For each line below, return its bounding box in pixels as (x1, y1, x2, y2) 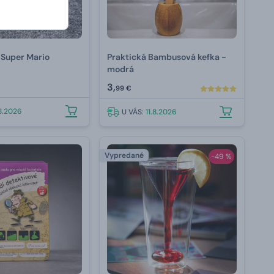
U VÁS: (122, 107, 146, 117)
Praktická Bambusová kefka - (107, 51, 227, 63)
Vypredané (105, 150, 144, 161)
